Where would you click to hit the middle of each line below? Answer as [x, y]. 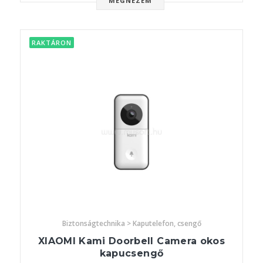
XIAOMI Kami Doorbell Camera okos [131, 241]
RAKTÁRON [52, 43]
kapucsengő [131, 254]
